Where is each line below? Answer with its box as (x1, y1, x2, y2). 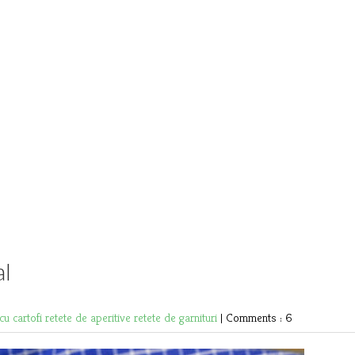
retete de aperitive (45, 310, 134, 326)
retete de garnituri (134, 310, 220, 326)
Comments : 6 (226, 310, 292, 326)
